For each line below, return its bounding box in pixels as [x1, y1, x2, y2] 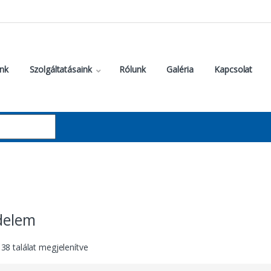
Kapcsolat [214, 64, 253, 76]
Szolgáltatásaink [29, 64, 92, 76]
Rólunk [119, 64, 146, 76]
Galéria [166, 64, 194, 76]
